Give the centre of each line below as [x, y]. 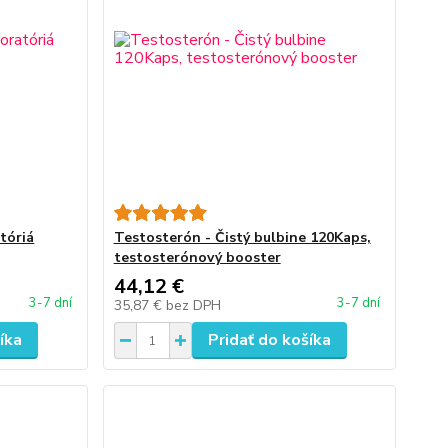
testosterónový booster [197, 257]
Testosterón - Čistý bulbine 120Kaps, [242, 237]
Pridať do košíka [269, 340]
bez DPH [193, 305]
